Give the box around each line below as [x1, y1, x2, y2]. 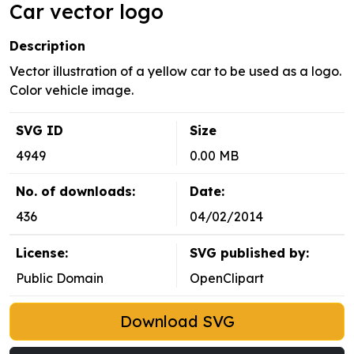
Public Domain [16, 270, 104, 287]
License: [16, 245, 68, 262]
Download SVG [119, 311, 235, 332]
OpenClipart [190, 270, 264, 287]
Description [9, 38, 85, 55]
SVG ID [16, 122, 63, 139]
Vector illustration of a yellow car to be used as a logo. [9, 63, 341, 80]
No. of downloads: [16, 183, 135, 200]
